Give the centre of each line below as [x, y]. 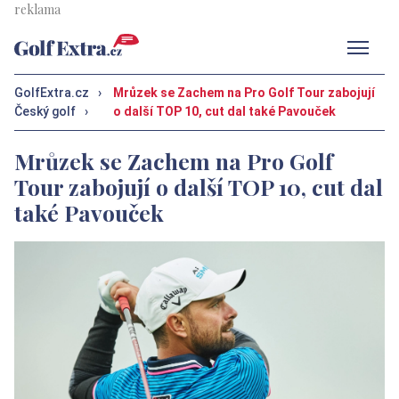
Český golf [45, 111]
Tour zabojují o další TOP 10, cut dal [199, 186]
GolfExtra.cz [52, 93]
